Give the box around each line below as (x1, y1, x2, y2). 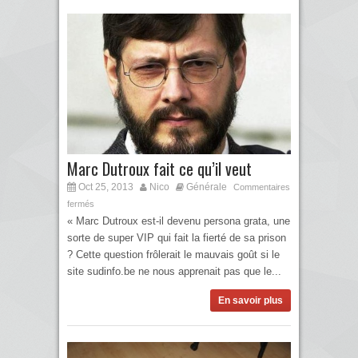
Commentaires (233, 181, 290, 192)
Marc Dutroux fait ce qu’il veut (67, 156, 252, 181)
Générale (186, 181, 227, 193)
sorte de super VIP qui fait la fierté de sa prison (67, 231, 286, 244)
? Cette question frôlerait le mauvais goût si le (67, 248, 280, 261)
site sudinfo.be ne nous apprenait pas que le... (67, 265, 281, 277)
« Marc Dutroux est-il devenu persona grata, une (67, 214, 290, 227)
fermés (67, 198, 94, 209)
